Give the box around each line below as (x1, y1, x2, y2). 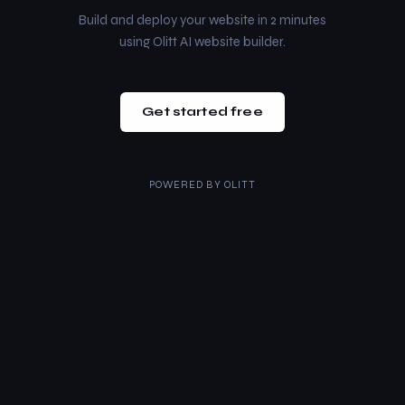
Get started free (142, 104, 263, 119)
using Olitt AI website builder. (119, 33, 286, 50)
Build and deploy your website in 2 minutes (79, 11, 326, 28)
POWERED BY (148, 178, 224, 191)
